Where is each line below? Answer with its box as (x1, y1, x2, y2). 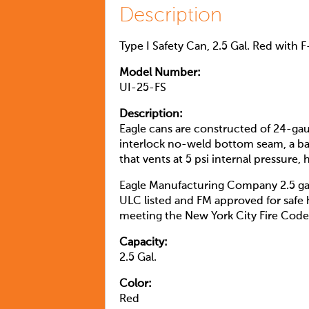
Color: (119, 278, 152, 290)
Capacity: (119, 237, 168, 248)
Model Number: (119, 67, 201, 79)
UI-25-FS (119, 82, 166, 94)
